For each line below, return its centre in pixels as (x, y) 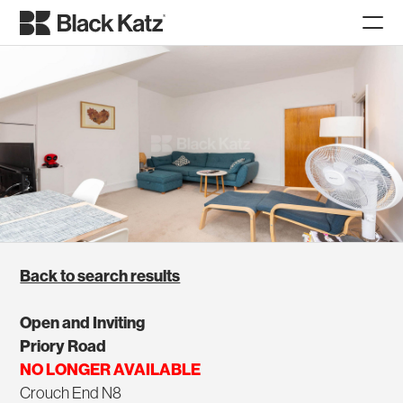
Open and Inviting (83, 323)
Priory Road (63, 347)
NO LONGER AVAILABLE (111, 370)
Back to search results (100, 277)
